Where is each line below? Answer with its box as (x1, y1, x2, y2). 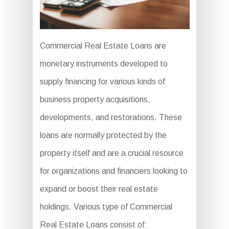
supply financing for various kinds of (39, 77, 165, 86)
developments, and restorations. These (39, 113, 182, 122)
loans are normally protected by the (39, 131, 167, 140)
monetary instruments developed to (39, 59, 168, 68)
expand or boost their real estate (39, 185, 158, 194)
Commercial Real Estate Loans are (39, 41, 166, 51)
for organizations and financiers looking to (39, 167, 188, 176)
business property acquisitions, (39, 95, 150, 104)
